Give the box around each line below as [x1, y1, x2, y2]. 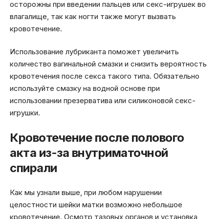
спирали [10, 160, 57, 175]
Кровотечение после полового [10, 130, 184, 145]
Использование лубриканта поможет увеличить [10, 47, 179, 57]
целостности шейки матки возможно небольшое [10, 200, 182, 210]
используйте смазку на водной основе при [10, 84, 160, 93]
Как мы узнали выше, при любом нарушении [10, 188, 162, 197]
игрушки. [10, 108, 40, 118]
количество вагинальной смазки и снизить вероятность [10, 59, 207, 69]
